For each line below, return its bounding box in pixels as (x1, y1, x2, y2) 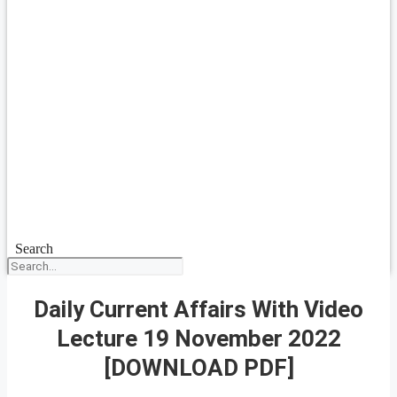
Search (14, 241, 53, 256)
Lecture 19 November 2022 (56, 324, 341, 352)
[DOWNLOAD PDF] (103, 354, 294, 381)
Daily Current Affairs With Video (34, 295, 363, 323)
